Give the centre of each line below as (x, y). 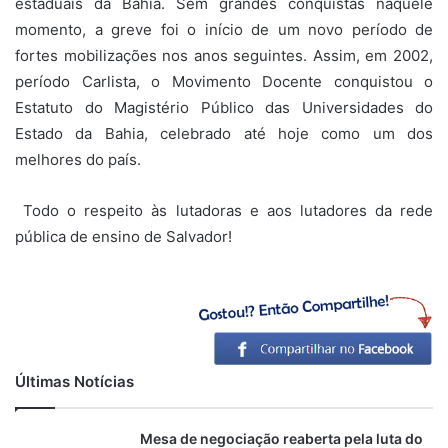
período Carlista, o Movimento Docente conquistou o (224, 81)
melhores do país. (78, 159)
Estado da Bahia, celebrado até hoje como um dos (224, 133)
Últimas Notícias (74, 381)
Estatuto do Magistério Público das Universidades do (224, 107)
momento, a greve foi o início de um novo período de (224, 29)
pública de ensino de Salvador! (123, 236)
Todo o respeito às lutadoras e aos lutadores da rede (224, 210)
